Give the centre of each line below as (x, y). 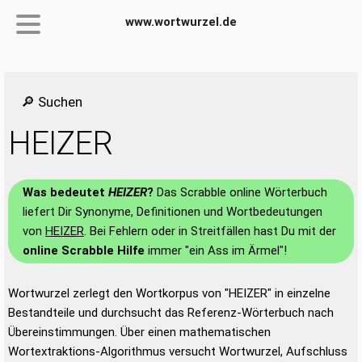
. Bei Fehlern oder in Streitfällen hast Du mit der (210, 231)
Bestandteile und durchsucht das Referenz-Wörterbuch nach (171, 313)
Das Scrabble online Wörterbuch (240, 192)
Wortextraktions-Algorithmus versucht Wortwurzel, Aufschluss (178, 351)
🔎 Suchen (52, 102)
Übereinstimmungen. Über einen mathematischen (139, 332)
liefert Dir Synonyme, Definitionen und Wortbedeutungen (173, 212)
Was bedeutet (65, 192)
